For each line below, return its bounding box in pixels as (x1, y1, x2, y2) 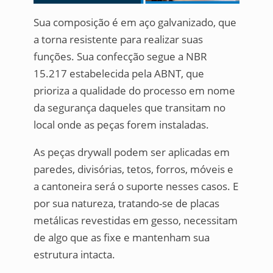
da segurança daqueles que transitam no (33, 101, 225, 115)
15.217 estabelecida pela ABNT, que (33, 66, 204, 81)
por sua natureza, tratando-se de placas (33, 196, 219, 211)
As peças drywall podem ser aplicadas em (33, 145, 230, 160)
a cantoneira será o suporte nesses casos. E (33, 179, 238, 194)
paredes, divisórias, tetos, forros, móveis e (33, 162, 233, 177)
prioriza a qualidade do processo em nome (33, 83, 235, 98)
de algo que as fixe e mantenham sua (33, 230, 210, 245)
